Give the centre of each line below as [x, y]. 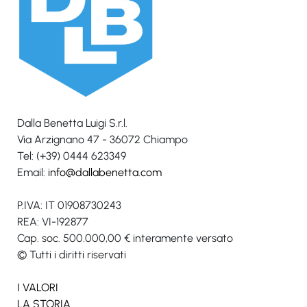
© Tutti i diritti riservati [72, 254]
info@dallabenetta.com [105, 172]
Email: [33, 172]
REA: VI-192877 [53, 221]
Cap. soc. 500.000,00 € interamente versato [125, 238]
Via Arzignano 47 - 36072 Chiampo [102, 139]
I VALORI [38, 287]
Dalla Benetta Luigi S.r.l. [72, 123]
